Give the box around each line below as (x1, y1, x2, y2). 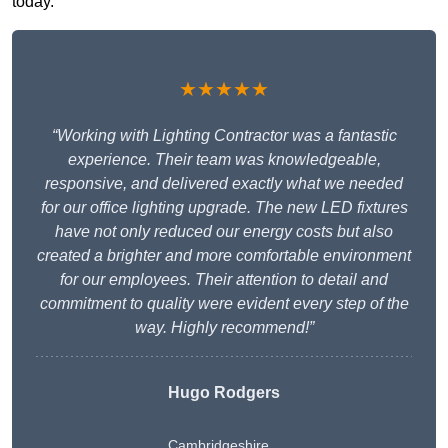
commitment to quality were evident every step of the (39, 295, 409, 313)
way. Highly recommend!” (134, 319, 314, 337)
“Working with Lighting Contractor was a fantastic (51, 127, 397, 145)
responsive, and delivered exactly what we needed (45, 175, 403, 193)
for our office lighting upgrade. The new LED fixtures (40, 199, 408, 217)
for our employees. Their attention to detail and (60, 271, 388, 289)
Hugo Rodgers (168, 384, 280, 402)
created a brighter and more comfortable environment (37, 247, 411, 265)
